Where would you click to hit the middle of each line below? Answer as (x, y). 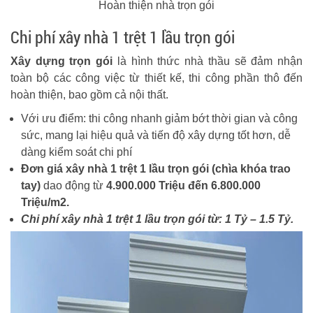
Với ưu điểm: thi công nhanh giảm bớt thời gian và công (159, 118)
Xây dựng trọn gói (62, 61)
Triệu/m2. (45, 202)
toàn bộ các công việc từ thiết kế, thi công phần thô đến (156, 78)
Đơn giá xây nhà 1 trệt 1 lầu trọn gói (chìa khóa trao (156, 169)
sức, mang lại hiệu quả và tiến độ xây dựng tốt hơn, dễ (156, 135)
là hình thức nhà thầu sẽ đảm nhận (208, 61)
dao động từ (73, 185)
